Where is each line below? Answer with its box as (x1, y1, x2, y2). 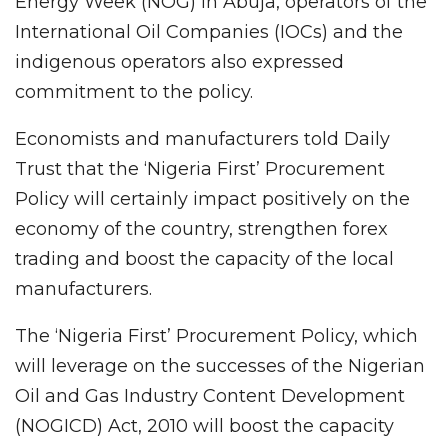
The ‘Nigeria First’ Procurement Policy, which (15, 324, 418, 347)
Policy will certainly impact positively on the (15, 187, 410, 210)
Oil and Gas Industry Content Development (15, 384, 405, 407)
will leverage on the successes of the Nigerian (15, 354, 425, 377)
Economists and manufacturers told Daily (15, 127, 390, 150)
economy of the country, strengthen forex (15, 217, 388, 240)
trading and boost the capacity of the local (15, 247, 394, 270)
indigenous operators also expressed (15, 50, 344, 73)
